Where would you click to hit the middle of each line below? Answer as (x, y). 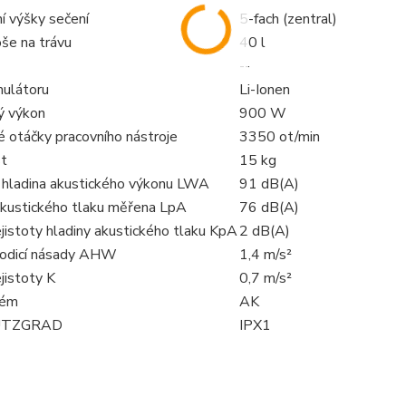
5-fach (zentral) (288, 19)
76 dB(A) (269, 208)
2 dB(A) (264, 231)
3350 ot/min (279, 137)
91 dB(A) (269, 184)
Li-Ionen (264, 90)
